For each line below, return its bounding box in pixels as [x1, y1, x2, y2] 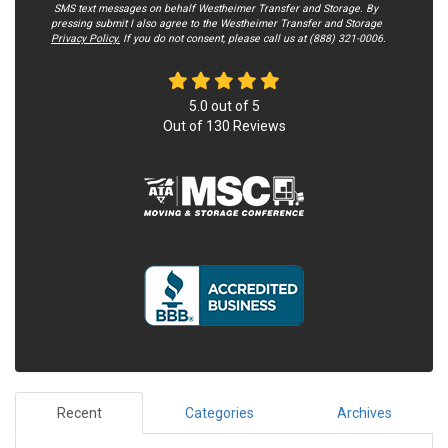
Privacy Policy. [51, 32, 120, 46]
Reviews [229, 118, 286, 135]
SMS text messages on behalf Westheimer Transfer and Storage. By [51, 2, 378, 16]
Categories [184, 405, 254, 422]
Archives [336, 405, 392, 422]
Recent [56, 405, 102, 422]
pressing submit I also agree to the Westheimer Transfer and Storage [51, 17, 382, 31]
